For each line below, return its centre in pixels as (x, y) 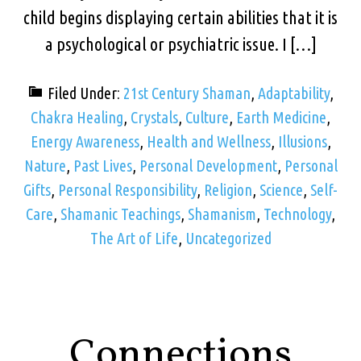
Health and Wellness (208, 141)
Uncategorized (228, 238)
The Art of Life (134, 238)
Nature (45, 166)
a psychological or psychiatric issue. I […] (180, 44)
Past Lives (102, 166)
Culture (207, 117)
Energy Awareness (85, 141)
